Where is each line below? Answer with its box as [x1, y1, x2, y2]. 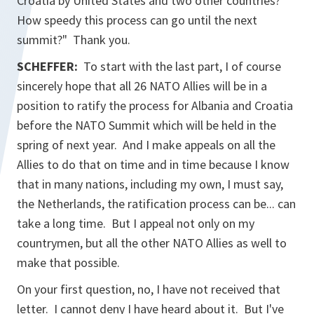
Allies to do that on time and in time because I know [17, 156, 289, 172]
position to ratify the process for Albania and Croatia [17, 97, 293, 114]
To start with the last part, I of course [81, 58, 281, 74]
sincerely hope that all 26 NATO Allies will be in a [17, 78, 267, 94]
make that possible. [17, 254, 120, 271]
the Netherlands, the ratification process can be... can [17, 196, 296, 212]
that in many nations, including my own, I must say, [17, 176, 283, 192]
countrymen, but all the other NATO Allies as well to [17, 235, 287, 251]
